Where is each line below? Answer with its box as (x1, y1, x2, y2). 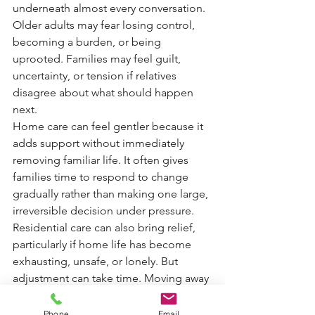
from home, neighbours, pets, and (13, 288, 187, 302)
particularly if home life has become (13, 238, 194, 251)
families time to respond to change (13, 170, 191, 184)
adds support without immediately (13, 136, 187, 150)
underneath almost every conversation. (13, 1, 208, 15)
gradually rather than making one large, (13, 187, 211, 200)
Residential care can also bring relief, (13, 221, 198, 234)
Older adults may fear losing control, (13, 18, 198, 32)
